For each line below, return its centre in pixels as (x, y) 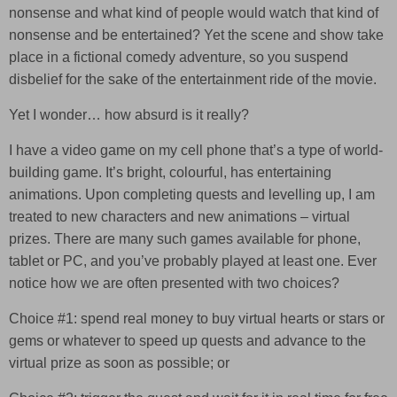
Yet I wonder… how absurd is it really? (129, 115)
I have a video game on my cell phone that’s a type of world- (196, 151)
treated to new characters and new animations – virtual (179, 217)
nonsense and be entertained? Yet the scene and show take (196, 35)
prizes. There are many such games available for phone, (185, 239)
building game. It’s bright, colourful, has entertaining (170, 173)
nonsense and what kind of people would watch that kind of (194, 13)
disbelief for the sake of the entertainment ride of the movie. (193, 80)
